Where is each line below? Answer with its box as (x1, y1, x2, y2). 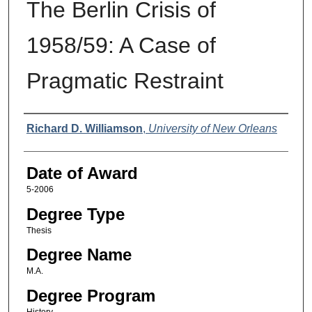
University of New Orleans (148, 123, 277, 135)
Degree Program (26, 286, 155, 305)
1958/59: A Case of (26, 33, 216, 58)
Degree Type (26, 204, 125, 224)
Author (23, 118, 72, 137)
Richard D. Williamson (26, 123, 143, 135)
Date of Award (26, 164, 138, 183)
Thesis (26, 225, 52, 235)
